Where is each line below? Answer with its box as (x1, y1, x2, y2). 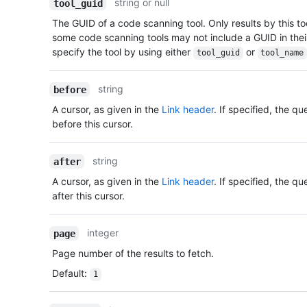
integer (87, 227, 119, 239)
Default (52, 267, 84, 280)
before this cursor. (52, 118, 133, 130)
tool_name (260, 48, 304, 58)
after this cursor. (52, 190, 125, 202)
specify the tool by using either (52, 46, 193, 58)
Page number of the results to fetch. (52, 247, 214, 260)
